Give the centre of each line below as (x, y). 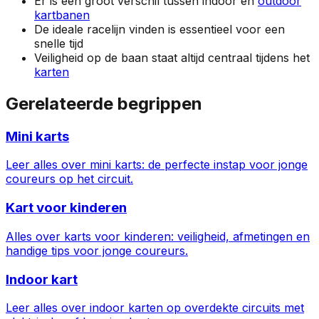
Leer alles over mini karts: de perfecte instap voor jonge (157, 165)
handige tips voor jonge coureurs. (97, 250)
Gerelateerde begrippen (104, 103)
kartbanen (62, 15)
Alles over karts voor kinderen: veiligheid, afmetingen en (158, 236)
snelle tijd (59, 43)
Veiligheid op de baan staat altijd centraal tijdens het (172, 57)
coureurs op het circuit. (69, 179)
